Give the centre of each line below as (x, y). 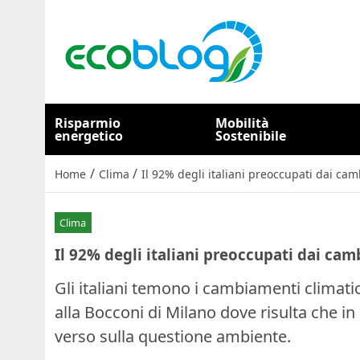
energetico (89, 136)
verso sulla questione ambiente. (173, 336)
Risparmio (88, 123)
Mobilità (243, 123)
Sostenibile (251, 136)
